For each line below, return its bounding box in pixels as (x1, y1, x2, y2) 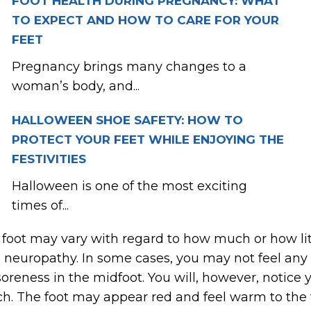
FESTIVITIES (11, 152, 86, 167)
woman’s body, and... (11, 78, 140, 94)
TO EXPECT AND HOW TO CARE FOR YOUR (11, 13, 279, 28)
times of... (11, 198, 69, 214)
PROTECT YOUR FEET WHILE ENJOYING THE (11, 133, 284, 147)
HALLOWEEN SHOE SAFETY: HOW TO (11, 113, 243, 128)
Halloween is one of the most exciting (11, 178, 247, 194)
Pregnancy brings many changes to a (11, 59, 246, 75)
